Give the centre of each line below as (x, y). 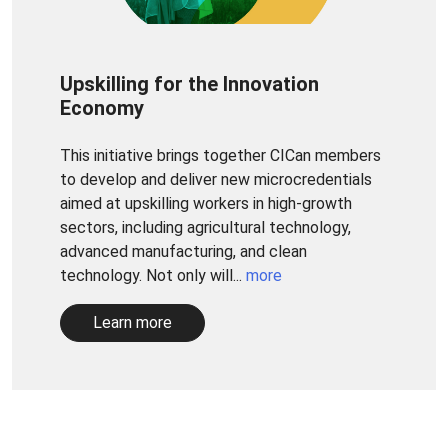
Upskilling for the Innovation (189, 84)
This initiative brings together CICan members (220, 156)
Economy (102, 108)
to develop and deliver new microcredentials (216, 180)
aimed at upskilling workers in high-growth (206, 204)
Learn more (132, 323)
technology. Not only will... (153, 276)
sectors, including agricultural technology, (205, 228)
